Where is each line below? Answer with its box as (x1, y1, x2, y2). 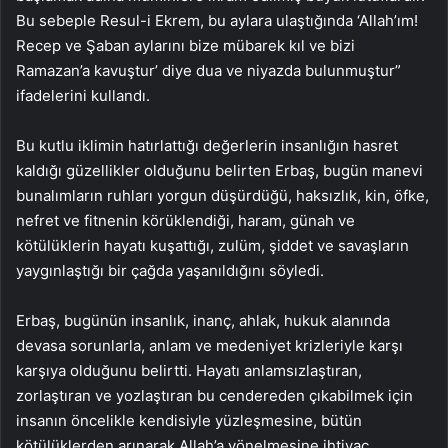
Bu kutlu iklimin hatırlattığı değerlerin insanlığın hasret (16, 136, 398, 155)
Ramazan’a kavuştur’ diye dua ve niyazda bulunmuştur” (16, 61, 401, 80)
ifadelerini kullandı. (16, 86, 150, 105)
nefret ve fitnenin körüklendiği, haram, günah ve (16, 211, 355, 230)
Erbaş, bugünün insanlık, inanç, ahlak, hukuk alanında (16, 311, 390, 330)
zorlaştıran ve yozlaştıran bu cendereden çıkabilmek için (16, 386, 413, 405)
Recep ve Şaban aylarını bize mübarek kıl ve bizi (16, 36, 355, 55)
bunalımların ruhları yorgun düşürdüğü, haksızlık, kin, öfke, (16, 186, 429, 205)
